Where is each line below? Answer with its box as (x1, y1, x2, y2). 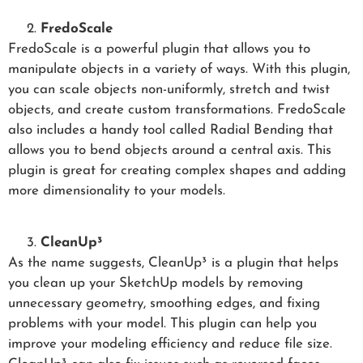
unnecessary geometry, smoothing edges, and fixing (8, 297, 320, 311)
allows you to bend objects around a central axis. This (8, 143, 331, 157)
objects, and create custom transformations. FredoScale (8, 102, 346, 117)
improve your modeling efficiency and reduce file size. (8, 337, 332, 352)
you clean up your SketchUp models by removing (8, 276, 303, 291)
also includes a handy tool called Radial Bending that (8, 122, 333, 137)
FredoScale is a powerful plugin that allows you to (8, 41, 310, 56)
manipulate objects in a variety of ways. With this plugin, (8, 62, 350, 76)
